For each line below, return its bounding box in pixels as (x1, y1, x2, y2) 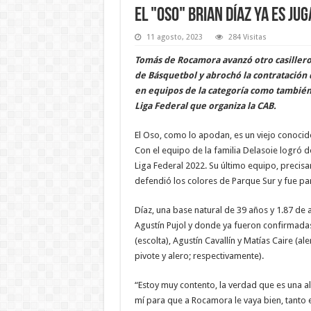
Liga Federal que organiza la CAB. (134, 100, 276, 111)
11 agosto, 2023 (146, 32, 203, 42)
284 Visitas (228, 32, 267, 42)
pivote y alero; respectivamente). (134, 250, 264, 261)
